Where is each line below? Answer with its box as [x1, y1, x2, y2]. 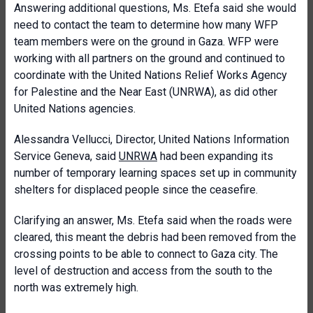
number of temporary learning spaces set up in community [14, 166, 297, 180]
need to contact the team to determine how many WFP [14, 18, 278, 31]
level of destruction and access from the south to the [14, 264, 272, 277]
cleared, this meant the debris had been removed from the [14, 231, 296, 244]
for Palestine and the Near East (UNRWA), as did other [14, 85, 277, 99]
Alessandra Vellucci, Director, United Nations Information [14, 133, 289, 146]
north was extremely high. [14, 281, 138, 294]
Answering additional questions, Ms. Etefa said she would [14, 1, 296, 15]
